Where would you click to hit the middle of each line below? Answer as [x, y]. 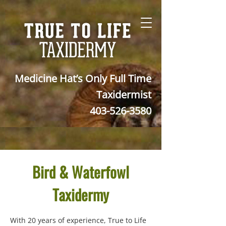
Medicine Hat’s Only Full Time [83, 78]
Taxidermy [81, 194]
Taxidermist [124, 95]
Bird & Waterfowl [81, 172]
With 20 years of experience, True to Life [78, 220]
